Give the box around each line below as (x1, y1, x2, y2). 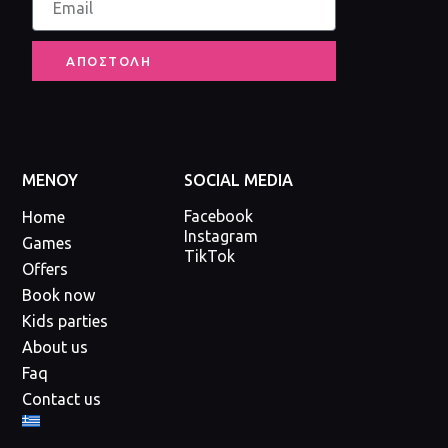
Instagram (183, 227, 258, 246)
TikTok (183, 247, 235, 266)
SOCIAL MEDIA (183, 171, 293, 190)
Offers (22, 260, 69, 279)
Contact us (22, 390, 102, 409)
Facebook (183, 207, 253, 226)
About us (22, 338, 89, 357)
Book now (22, 286, 96, 305)
